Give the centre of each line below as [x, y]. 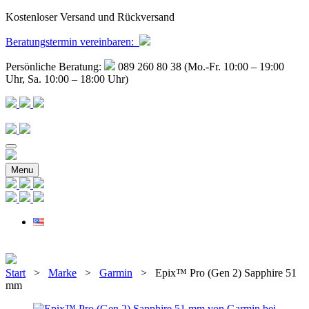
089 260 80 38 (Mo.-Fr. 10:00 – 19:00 [200, 67]
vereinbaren [104, 42]
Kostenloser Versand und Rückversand [90, 17]
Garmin [116, 273]
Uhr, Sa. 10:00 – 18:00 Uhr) [67, 79]
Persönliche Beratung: [55, 67]
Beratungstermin [41, 42]
